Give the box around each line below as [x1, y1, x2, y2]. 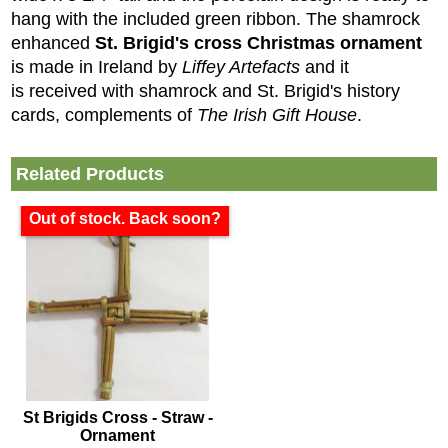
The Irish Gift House [197, 105, 357, 126]
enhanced [11, 33, 95, 54]
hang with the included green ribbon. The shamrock [11, 9, 420, 30]
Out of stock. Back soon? [29, 210, 221, 228]
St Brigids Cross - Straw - [22, 409, 213, 427]
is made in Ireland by [11, 57, 182, 78]
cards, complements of [11, 105, 197, 126]
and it [300, 57, 349, 78]
